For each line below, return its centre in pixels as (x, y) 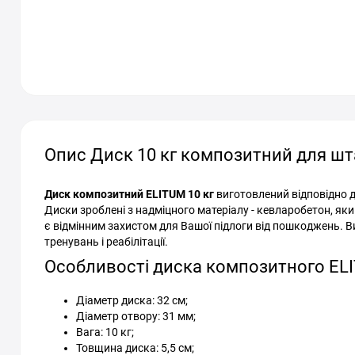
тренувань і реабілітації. (106, 242)
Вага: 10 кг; (105, 332)
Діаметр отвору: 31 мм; (136, 316)
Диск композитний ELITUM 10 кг (129, 194)
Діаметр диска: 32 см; (132, 300)
